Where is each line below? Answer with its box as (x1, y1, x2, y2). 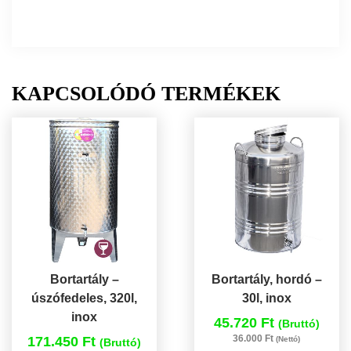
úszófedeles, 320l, (31, 291, 138, 306)
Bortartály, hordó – (211, 273, 322, 287)
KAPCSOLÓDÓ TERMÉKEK (12, 82, 280, 106)
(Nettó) (276, 335, 301, 344)
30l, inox (241, 291, 291, 306)
